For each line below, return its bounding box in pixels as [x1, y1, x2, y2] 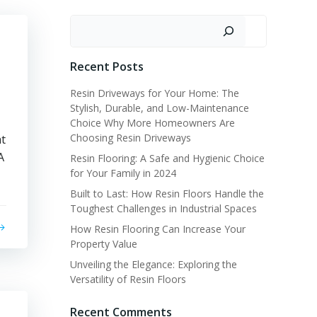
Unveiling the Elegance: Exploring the [70, 257, 237, 271]
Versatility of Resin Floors [70, 272, 186, 286]
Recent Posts [70, 58, 144, 74]
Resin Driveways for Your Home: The [70, 86, 239, 100]
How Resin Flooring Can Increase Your [70, 221, 246, 236]
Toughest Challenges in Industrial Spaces [70, 201, 257, 215]
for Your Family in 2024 [70, 166, 176, 180]
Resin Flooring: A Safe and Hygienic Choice [70, 151, 265, 165]
